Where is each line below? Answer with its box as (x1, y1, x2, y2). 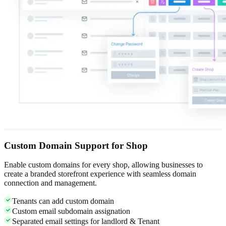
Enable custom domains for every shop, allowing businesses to (4, 160, 203, 169)
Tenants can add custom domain (12, 197, 114, 206)
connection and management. (4, 179, 97, 188)
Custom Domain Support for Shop (4, 140, 148, 151)
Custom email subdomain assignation (12, 207, 130, 216)
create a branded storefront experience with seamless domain (4, 169, 196, 179)
